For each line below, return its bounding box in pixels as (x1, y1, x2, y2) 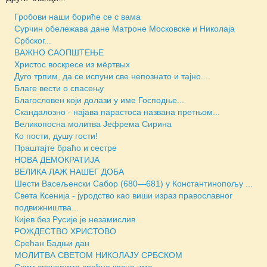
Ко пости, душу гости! (14, 131, 98, 141)
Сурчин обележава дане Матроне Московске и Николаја (14, 23, 235, 33)
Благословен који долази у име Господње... (14, 95, 184, 105)
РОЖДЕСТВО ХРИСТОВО (14, 226, 116, 236)
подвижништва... (14, 202, 79, 212)
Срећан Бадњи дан (14, 238, 89, 248)
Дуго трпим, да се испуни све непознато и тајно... (14, 71, 208, 81)
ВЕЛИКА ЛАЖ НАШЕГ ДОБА (14, 166, 124, 176)
